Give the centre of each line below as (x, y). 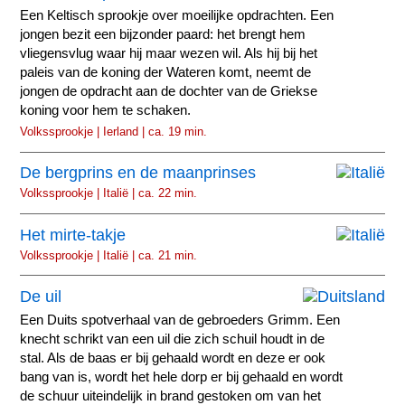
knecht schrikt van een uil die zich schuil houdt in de (173, 339)
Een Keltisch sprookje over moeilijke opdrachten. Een (177, 15)
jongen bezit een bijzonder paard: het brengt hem (163, 34)
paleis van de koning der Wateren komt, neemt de (166, 72)
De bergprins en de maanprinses (138, 173)
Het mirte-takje (73, 235)
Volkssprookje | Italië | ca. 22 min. (109, 193)
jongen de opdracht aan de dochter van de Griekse (169, 91)
